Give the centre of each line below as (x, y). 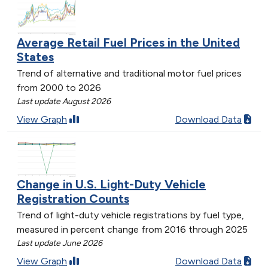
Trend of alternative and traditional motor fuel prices (129, 74)
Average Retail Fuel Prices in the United (128, 43)
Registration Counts (73, 198)
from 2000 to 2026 (59, 88)
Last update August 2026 (64, 102)
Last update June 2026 (60, 243)
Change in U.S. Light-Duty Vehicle (111, 184)
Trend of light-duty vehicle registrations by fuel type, (130, 215)
